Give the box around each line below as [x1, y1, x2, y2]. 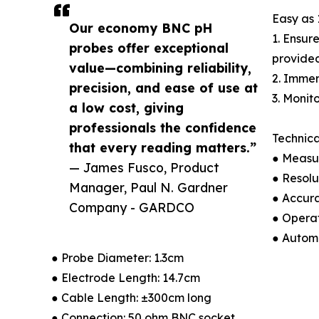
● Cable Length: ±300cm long [51, 290, 211, 305]
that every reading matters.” [69, 139, 256, 155]
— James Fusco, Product [69, 159, 219, 175]
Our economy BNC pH [69, 19, 212, 36]
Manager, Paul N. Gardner [69, 179, 228, 195]
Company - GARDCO [69, 199, 194, 215]
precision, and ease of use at [69, 79, 258, 95]
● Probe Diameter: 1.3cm [51, 250, 184, 265]
